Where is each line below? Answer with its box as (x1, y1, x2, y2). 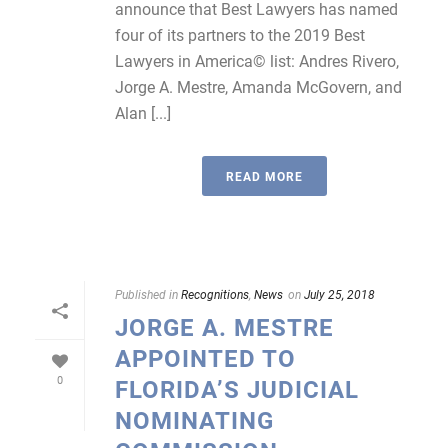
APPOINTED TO (115, 342, 296, 374)
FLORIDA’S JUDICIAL (115, 373, 359, 405)
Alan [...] (115, 102, 171, 123)
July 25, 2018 (304, 286, 375, 302)
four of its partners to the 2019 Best (115, 24, 365, 45)
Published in (115, 286, 178, 302)
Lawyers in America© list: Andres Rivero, (115, 50, 399, 71)
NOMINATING (115, 404, 274, 436)
